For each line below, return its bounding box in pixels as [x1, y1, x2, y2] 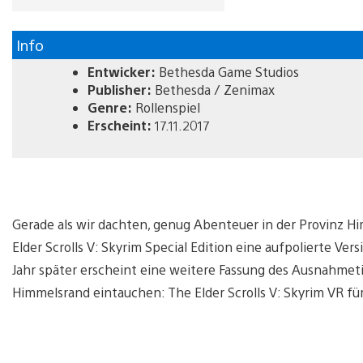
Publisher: [88, 80, 152, 98]
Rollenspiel [132, 98, 200, 116]
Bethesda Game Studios [156, 62, 299, 80]
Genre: [88, 98, 132, 116]
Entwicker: [88, 62, 156, 80]
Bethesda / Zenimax [152, 80, 275, 98]
